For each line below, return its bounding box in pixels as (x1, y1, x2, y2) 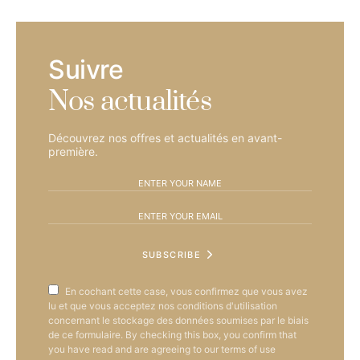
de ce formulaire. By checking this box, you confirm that (48, 329, 297, 342)
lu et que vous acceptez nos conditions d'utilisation (48, 300, 277, 313)
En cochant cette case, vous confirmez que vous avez (65, 285, 308, 298)
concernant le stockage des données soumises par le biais (48, 314, 309, 327)
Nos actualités (48, 84, 211, 121)
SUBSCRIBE (141, 248, 201, 260)
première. (48, 145, 98, 159)
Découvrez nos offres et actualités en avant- (48, 131, 282, 145)
